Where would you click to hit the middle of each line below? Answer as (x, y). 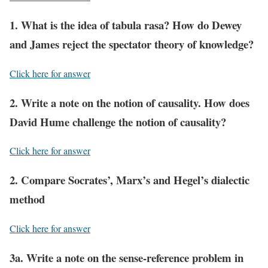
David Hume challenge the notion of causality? (118, 121)
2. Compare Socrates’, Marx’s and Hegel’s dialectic (130, 180)
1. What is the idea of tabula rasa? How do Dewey (126, 25)
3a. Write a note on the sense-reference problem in (127, 257)
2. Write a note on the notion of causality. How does (130, 102)
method (27, 199)
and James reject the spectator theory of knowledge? (132, 44)
